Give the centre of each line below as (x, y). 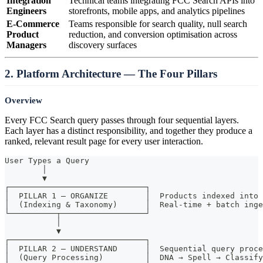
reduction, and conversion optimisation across (153, 34)
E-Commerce (33, 23)
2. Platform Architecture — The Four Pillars (111, 73)
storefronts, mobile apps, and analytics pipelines (157, 11)
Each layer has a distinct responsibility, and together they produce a (129, 130)
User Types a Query (47, 160)
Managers (26, 45)
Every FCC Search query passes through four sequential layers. (122, 120)
